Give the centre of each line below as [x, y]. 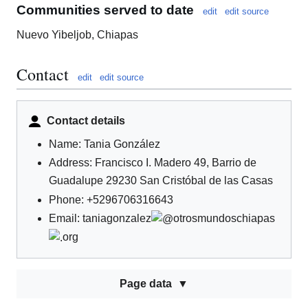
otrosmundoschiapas [224, 219]
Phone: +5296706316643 [111, 199]
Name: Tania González [104, 144]
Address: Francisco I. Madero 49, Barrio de [153, 163]
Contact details [86, 120]
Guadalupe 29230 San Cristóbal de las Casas [161, 181]
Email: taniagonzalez [100, 219]
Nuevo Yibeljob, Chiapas [77, 34]
